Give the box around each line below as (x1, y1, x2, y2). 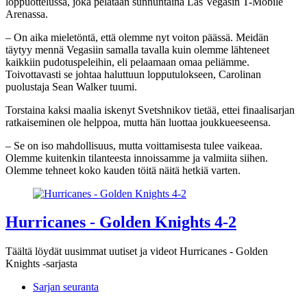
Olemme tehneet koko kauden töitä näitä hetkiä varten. (5, 164, 241, 176)
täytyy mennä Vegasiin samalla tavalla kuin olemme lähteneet (5, 43, 269, 56)
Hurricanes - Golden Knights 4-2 (5, 213, 236, 232)
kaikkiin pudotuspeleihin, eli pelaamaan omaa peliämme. (5, 56, 249, 68)
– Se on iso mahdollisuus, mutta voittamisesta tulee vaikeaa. (5, 139, 262, 151)
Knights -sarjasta (5, 258, 77, 270)
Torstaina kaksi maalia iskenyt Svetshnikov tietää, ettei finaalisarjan (5, 103, 295, 116)
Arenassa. (5, 8, 48, 20)
